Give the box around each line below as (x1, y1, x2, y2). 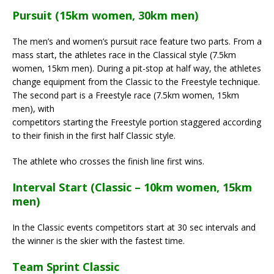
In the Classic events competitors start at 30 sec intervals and (12, 221, 256, 233)
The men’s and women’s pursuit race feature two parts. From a (12, 35, 262, 47)
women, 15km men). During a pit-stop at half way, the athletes (12, 62, 261, 74)
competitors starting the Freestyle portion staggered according (12, 116, 261, 128)
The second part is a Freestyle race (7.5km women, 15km (12, 89, 239, 101)
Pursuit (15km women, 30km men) (12, 7, 198, 23)
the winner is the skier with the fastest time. (12, 234, 185, 246)
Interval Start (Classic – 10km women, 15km (12, 179, 252, 194)
